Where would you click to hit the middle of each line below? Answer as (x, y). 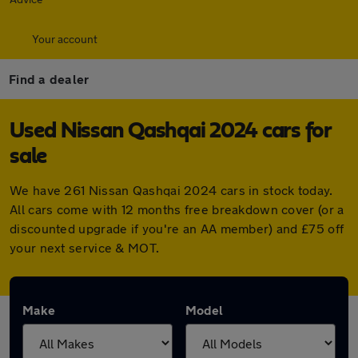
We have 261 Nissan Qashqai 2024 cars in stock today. (171, 190)
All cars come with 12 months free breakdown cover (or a (177, 209)
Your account (65, 39)
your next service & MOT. (85, 247)
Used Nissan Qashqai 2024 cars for (170, 131)
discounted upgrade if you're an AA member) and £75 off (177, 228)
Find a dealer (49, 79)
